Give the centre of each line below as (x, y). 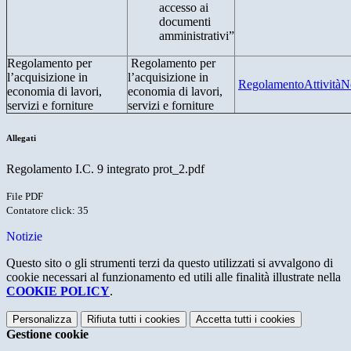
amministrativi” (197, 36)
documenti (185, 22)
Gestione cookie (47, 335)
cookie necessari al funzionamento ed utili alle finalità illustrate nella (174, 277)
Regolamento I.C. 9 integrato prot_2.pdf (105, 169)
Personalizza (42, 320)
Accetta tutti (224, 320)
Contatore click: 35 (47, 211)
